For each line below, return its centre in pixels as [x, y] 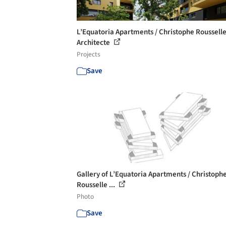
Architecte [94, 42]
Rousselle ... [97, 185]
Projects [89, 54]
